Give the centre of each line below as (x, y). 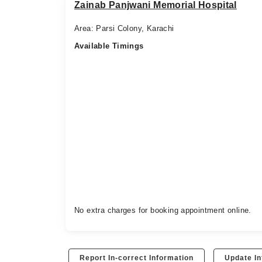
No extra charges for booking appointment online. (163, 210)
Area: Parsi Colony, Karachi (124, 28)
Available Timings (109, 46)
